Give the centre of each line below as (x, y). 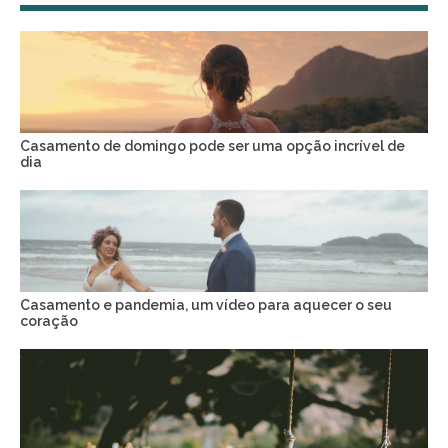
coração (49, 320)
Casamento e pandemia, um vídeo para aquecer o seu (206, 304)
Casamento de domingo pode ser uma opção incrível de (212, 145)
